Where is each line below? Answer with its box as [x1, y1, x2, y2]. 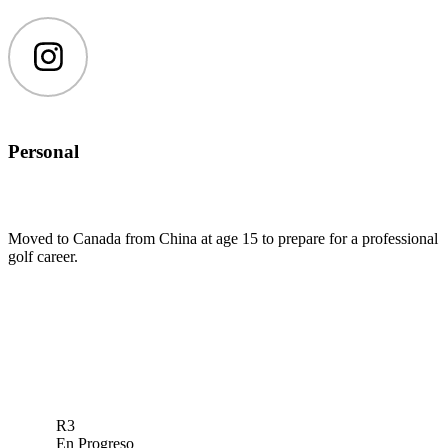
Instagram [46, 55, 109, 73]
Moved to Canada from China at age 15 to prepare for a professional [8, 230, 438, 248]
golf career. [8, 248, 78, 266]
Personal [8, 141, 79, 163]
